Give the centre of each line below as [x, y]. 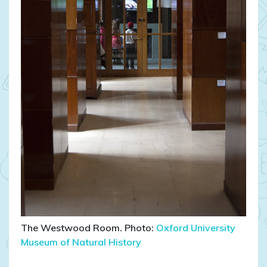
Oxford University [196, 228]
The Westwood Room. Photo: [89, 228]
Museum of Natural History [81, 242]
